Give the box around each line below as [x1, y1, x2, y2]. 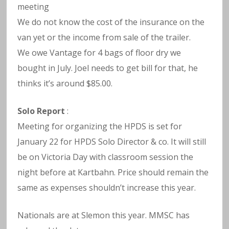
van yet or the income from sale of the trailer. [17, 31, 191, 43]
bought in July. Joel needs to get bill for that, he [17, 62, 198, 74]
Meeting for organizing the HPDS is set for [17, 120, 182, 132]
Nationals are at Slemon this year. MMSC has [17, 209, 190, 221]
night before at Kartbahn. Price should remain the [17, 166, 209, 178]
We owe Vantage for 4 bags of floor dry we [17, 47, 181, 58]
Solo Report [17, 105, 65, 117]
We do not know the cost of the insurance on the [17, 16, 205, 28]
